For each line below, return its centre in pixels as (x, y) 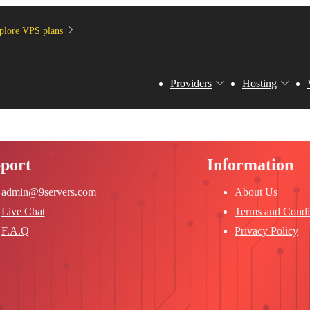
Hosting (259, 83)
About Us (256, 192)
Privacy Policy (266, 231)
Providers (191, 83)
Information (250, 165)
